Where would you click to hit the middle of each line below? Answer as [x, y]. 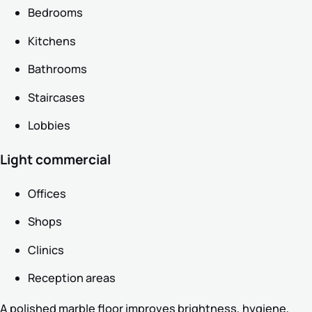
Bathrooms [57, 69]
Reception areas [72, 278]
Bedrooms [55, 12]
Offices [47, 193]
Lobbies [49, 126]
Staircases [56, 97]
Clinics [46, 250]
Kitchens [52, 41]
